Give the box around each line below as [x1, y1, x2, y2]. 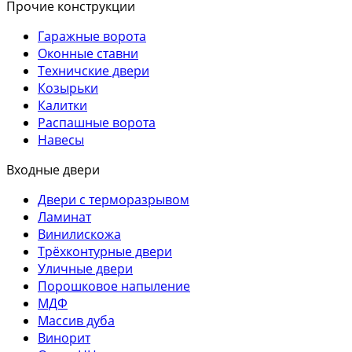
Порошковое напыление [38, 277, 190, 295]
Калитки [38, 96, 87, 114]
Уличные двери [38, 259, 133, 277]
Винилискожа [38, 225, 121, 243]
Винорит [38, 328, 90, 346]
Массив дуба [38, 311, 115, 329]
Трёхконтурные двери [38, 242, 172, 260]
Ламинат [38, 207, 91, 225]
